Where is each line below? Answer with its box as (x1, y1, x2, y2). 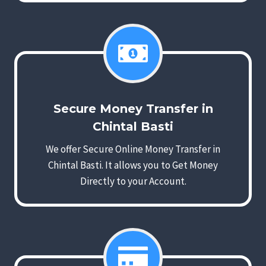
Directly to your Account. (80, 175, 186, 188)
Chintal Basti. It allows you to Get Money (48, 159, 218, 172)
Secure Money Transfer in (53, 102, 213, 116)
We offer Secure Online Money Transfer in (46, 142, 220, 156)
